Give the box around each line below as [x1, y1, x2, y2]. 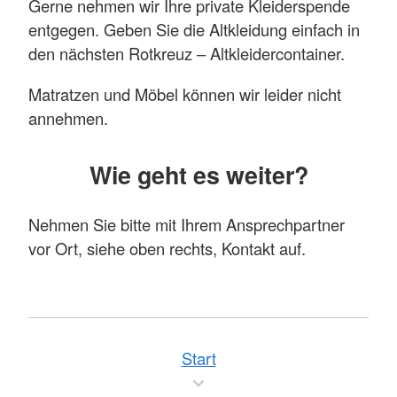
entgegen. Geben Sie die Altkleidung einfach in [28, 18, 360, 42]
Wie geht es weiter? [89, 158, 308, 192]
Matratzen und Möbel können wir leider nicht [28, 82, 341, 105]
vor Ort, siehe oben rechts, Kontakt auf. [28, 236, 306, 260]
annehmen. [28, 105, 108, 129]
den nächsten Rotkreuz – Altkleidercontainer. [28, 42, 345, 66]
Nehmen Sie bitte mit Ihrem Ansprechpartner [28, 212, 345, 236]
